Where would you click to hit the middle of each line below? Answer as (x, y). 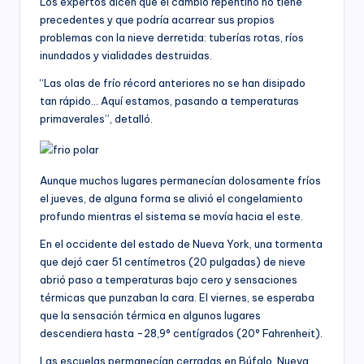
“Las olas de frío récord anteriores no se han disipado (173, 82)
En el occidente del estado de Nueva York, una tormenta (181, 243)
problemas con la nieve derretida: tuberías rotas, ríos (172, 37)
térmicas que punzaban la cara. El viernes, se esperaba (177, 297)
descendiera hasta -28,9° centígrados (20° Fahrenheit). (181, 333)
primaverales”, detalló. (96, 118)
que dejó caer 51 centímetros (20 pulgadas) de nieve (173, 261)
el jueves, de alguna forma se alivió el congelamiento (171, 198)
